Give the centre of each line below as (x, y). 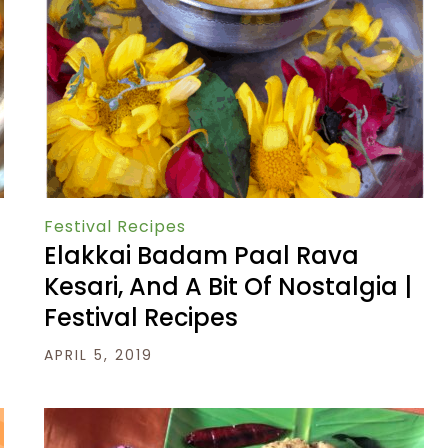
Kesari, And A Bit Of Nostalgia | (228, 287)
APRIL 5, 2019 (98, 355)
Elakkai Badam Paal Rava (201, 256)
